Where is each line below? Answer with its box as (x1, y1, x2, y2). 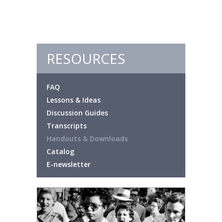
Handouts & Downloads (47, 134, 128, 143)
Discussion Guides (47, 108, 108, 117)
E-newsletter (47, 160, 91, 169)
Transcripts (47, 121, 87, 130)
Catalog (47, 147, 74, 156)
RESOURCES (47, 49, 125, 68)
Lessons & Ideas (47, 95, 101, 105)
